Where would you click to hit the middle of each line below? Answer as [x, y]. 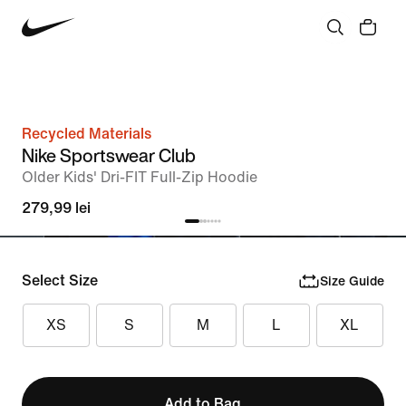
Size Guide [352, 281]
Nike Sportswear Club [109, 155]
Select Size [60, 280]
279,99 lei [56, 208]
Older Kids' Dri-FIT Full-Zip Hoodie [140, 177]
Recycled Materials [87, 134]
